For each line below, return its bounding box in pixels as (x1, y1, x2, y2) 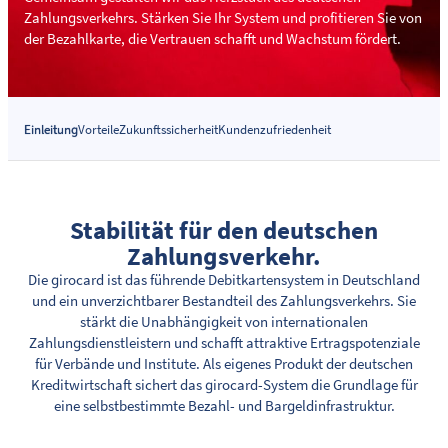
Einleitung (24, 121, 78, 138)
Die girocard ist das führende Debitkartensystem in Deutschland (28, 270, 420, 289)
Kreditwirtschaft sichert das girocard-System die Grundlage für (30, 375, 418, 394)
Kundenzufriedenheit (218, 121, 331, 138)
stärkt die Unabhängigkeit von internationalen (80, 312, 368, 331)
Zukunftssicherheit (119, 121, 218, 138)
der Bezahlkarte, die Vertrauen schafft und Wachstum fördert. (24, 29, 401, 48)
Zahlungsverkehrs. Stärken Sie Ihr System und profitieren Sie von (24, 8, 422, 27)
